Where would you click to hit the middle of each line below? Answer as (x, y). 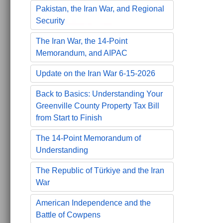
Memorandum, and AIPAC (82, 53)
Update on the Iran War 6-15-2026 (96, 73)
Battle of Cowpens (68, 215)
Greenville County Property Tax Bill (98, 106)
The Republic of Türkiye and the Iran (100, 170)
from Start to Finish (69, 117)
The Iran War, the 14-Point (82, 41)
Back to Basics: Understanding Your (99, 94)
